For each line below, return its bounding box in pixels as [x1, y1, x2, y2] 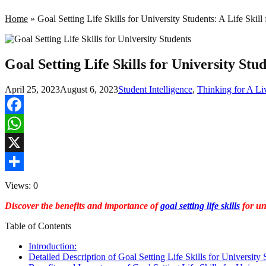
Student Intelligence [118, 84, 192, 94]
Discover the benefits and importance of [5, 200, 160, 211]
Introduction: [28, 240, 77, 251]
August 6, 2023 [60, 84, 118, 94]
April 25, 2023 [5, 84, 60, 94]
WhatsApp [5, 137, 45, 147]
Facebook [5, 118, 42, 128]
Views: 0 [5, 180, 38, 191]
